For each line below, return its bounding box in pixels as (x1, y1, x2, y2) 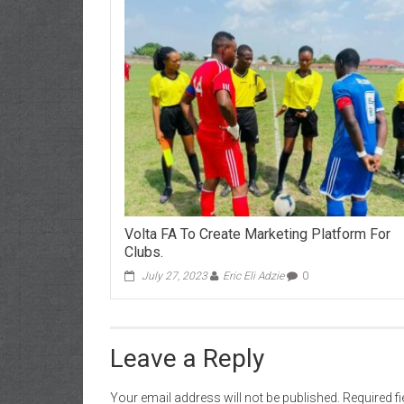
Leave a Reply (110, 343, 264, 373)
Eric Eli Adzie (223, 269, 285, 282)
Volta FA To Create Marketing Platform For (124, 225, 391, 243)
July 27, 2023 (142, 269, 208, 282)
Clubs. (124, 243, 164, 261)
